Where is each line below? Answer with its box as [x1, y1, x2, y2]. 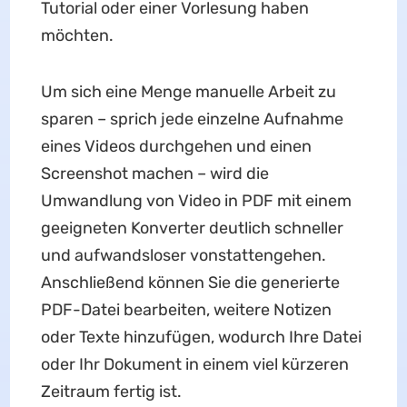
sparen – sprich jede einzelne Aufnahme [40, 109, 343, 129]
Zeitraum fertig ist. [40, 382, 182, 402]
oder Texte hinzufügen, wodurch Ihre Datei [40, 327, 362, 347]
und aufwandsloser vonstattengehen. [40, 245, 326, 265]
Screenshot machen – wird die [40, 164, 269, 184]
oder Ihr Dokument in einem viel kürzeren [40, 354, 349, 374]
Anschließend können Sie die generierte [40, 273, 340, 293]
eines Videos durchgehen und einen [40, 136, 312, 156]
